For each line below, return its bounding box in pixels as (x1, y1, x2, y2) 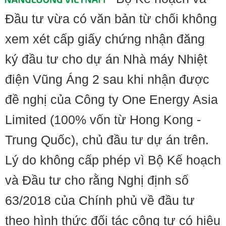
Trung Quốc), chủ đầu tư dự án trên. (5, 133, 209, 147)
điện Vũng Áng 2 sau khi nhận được (5, 72, 209, 86)
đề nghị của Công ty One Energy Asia (5, 92, 218, 106)
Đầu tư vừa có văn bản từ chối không (5, 12, 217, 26)
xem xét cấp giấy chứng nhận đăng (5, 32, 205, 46)
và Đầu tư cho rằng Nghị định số (5, 173, 189, 187)
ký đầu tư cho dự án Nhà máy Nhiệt (5, 52, 207, 66)
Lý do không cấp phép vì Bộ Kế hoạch (5, 153, 221, 167)
